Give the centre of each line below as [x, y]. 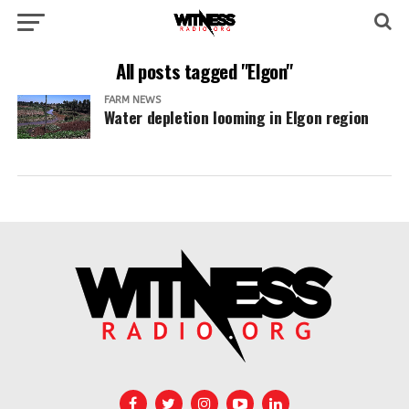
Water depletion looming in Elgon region [236, 117]
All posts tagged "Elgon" [204, 71]
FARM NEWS [132, 100]
